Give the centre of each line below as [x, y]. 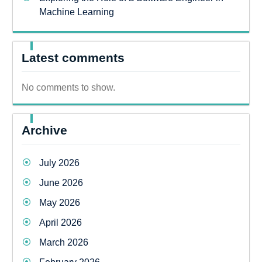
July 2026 [59, 163]
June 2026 [61, 182]
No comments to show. [68, 87]
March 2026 [63, 242]
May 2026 [59, 202]
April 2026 [60, 222]
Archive [44, 130]
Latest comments [73, 57]
